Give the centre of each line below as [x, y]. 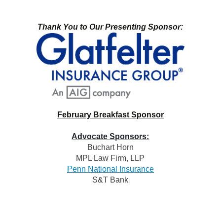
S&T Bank [110, 180]
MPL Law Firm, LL [108, 158]
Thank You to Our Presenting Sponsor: [110, 27]
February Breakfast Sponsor [110, 114]
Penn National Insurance [110, 169]
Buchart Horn [110, 147]
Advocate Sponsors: [110, 136]
